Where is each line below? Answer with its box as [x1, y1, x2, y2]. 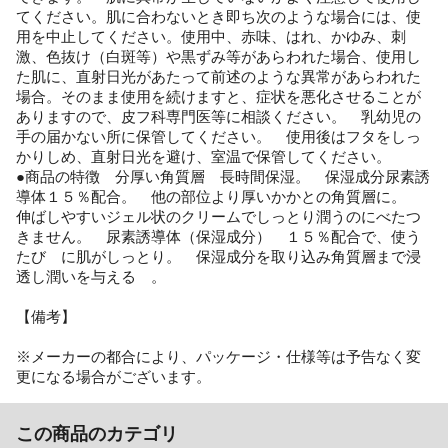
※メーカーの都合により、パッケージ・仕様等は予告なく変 [16, 349, 421, 366]
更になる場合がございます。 [16, 369, 211, 386]
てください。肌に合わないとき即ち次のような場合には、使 [16, 9, 421, 26]
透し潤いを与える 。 [16, 269, 166, 286]
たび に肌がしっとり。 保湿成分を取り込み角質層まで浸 [16, 249, 421, 266]
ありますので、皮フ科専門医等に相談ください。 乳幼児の [16, 109, 421, 126]
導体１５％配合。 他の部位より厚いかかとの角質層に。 [16, 189, 421, 206]
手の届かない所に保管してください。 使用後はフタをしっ [16, 129, 421, 146]
